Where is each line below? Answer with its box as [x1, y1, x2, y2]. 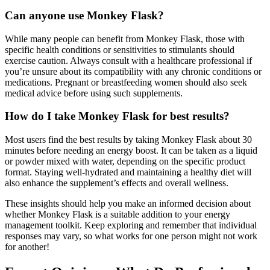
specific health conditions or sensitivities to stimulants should [5, 44, 234, 55]
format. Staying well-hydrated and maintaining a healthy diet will [5, 167, 251, 178]
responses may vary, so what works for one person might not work [5, 231, 257, 242]
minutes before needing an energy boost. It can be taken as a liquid [5, 145, 257, 156]
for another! [5, 242, 49, 253]
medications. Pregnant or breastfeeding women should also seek [5, 77, 247, 87]
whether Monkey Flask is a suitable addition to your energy [5, 209, 230, 220]
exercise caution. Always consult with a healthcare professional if [5, 55, 252, 66]
